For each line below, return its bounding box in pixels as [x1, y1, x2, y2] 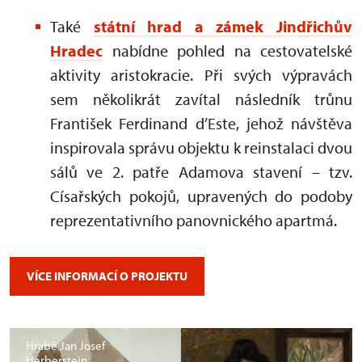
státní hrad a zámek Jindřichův [93, 15, 353, 36]
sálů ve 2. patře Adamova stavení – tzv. [50, 161, 352, 182]
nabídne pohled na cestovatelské [103, 40, 352, 61]
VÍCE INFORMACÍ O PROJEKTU [27, 267, 187, 284]
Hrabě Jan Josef [26, 337, 105, 353]
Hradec [50, 40, 103, 61]
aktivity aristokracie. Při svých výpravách [50, 64, 352, 85]
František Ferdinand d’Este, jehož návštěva [50, 112, 352, 133]
